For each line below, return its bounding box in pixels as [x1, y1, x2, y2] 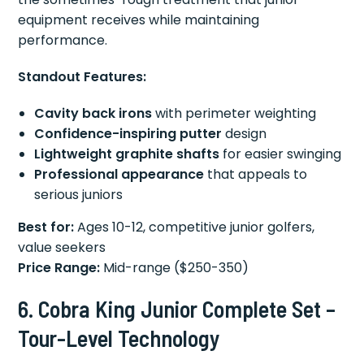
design [222, 123, 267, 143]
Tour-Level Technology [18, 323, 220, 352]
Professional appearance [34, 164, 205, 184]
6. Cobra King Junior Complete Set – [18, 294, 336, 323]
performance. [18, 30, 108, 50]
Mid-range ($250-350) [100, 258, 249, 277]
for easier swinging [219, 144, 342, 163]
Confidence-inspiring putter [34, 123, 223, 143]
